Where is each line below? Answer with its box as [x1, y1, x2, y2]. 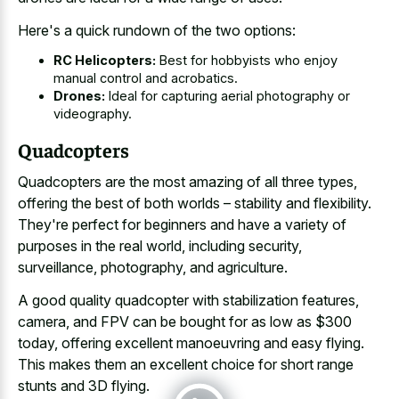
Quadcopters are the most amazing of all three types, [18, 173, 357, 191]
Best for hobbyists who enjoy [156, 53, 338, 69]
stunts [18, 376, 57, 395]
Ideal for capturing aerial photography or [105, 88, 350, 104]
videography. [53, 106, 132, 122]
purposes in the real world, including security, [18, 237, 302, 256]
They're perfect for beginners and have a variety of [18, 216, 346, 234]
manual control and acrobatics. [53, 70, 238, 86]
